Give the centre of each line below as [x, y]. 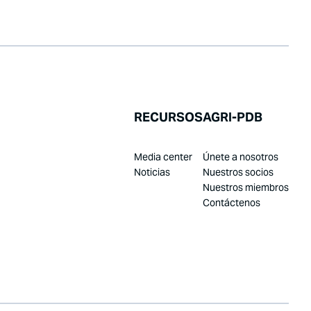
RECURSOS [168, 117]
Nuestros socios [238, 172]
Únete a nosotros [241, 157]
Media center [163, 157]
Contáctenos [232, 203]
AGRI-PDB [233, 117]
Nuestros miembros [246, 187]
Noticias [152, 172]
